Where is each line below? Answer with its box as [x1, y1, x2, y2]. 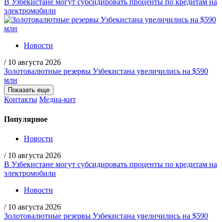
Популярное [4, 114, 48, 123]
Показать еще [8, 86, 50, 94]
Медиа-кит [39, 95, 76, 104]
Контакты [4, 95, 37, 104]
